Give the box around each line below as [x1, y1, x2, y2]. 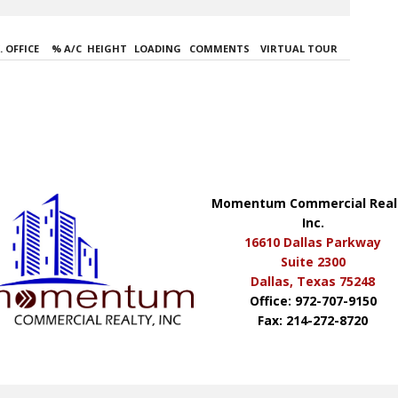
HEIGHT [87, 41, 127, 55]
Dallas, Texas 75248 [251, 272, 376, 290]
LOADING [134, 41, 181, 55]
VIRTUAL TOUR [260, 41, 338, 55]
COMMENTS [189, 41, 250, 55]
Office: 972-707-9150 [249, 291, 377, 309]
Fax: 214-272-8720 [258, 311, 369, 329]
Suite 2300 [280, 252, 346, 270]
